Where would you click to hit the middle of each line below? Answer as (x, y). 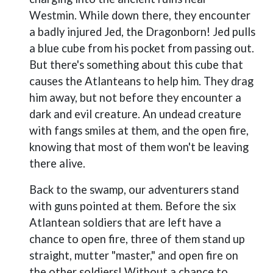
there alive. (57, 163)
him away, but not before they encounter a (135, 97)
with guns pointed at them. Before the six (133, 206)
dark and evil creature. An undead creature (135, 114)
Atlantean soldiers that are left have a (125, 222)
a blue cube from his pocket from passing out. (142, 48)
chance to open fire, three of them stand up (137, 239)
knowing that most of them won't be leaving (139, 147)
